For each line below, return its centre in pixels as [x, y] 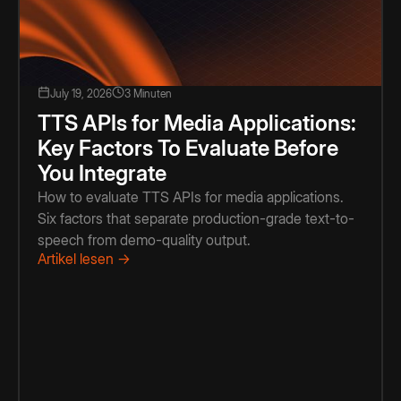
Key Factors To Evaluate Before [188, 148]
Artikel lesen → [84, 258]
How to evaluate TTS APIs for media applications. [191, 196]
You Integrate [102, 173]
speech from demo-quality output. [144, 239]
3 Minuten [148, 93]
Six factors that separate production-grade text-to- [196, 218]
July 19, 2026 [81, 93]
